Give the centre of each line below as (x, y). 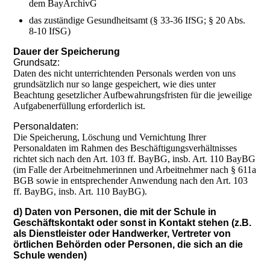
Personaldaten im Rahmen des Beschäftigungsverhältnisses (125, 148)
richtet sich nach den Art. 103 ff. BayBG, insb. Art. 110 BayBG (135, 159)
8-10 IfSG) (50, 31)
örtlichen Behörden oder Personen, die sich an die (128, 245)
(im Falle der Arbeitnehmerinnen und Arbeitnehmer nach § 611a (135, 170)
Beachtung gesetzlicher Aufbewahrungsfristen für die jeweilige (133, 95)
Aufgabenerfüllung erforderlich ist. (80, 106)
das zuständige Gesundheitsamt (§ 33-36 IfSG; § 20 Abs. (137, 20)
